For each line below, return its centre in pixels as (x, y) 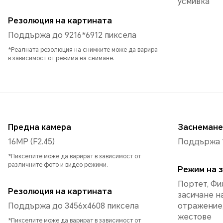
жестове (195, 217)
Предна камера (40, 127)
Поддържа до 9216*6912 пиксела (72, 35)
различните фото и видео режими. (58, 165)
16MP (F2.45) (43, 141)
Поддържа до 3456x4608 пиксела (73, 206)
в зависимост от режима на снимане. (61, 58)
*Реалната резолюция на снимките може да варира (83, 50)
